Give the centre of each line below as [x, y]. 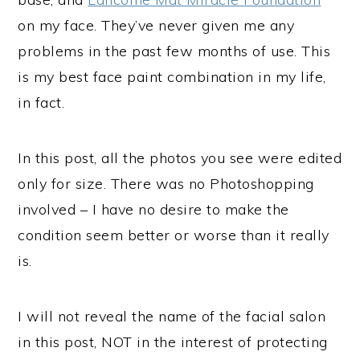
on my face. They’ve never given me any [156, 25]
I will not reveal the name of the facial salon [172, 316]
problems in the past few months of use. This [174, 51]
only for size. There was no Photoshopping [166, 184]
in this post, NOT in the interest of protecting [173, 342]
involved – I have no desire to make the [153, 209]
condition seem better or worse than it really [174, 235]
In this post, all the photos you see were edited [180, 158]
